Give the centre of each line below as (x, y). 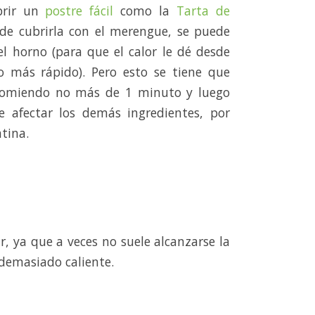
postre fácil (79, 11)
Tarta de (204, 11)
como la (145, 11)
